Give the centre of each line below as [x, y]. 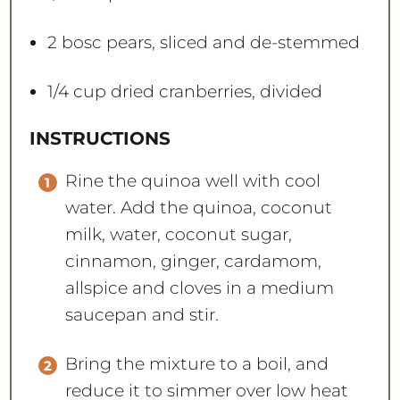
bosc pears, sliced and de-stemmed [208, 43]
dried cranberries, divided [214, 92]
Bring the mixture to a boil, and [196, 364]
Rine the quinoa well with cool [192, 181]
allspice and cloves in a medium [199, 288]
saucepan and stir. [142, 315]
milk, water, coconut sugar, [178, 235]
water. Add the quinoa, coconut [198, 208]
